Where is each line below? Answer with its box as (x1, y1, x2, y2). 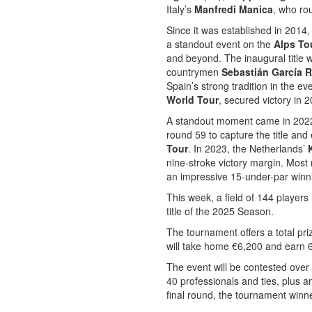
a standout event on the (166, 37, 274, 51)
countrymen (166, 65, 221, 79)
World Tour (166, 93, 219, 107)
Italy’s (166, 2, 194, 16)
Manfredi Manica (194, 2, 273, 16)
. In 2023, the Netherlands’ (188, 141, 308, 155)
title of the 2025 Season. (166, 204, 274, 218)
